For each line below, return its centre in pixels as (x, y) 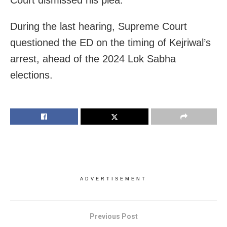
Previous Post (113, 217)
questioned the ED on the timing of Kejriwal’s (110, 43)
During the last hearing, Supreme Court (99, 27)
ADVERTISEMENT (113, 179)
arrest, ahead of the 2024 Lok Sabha (93, 59)
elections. (31, 75)
